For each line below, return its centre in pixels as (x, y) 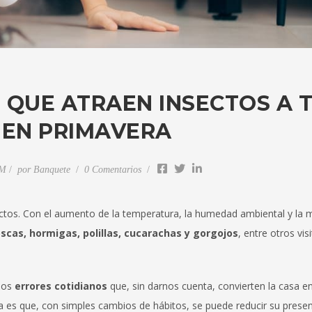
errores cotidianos (61, 286)
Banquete (52, 170)
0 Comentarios (114, 170)
